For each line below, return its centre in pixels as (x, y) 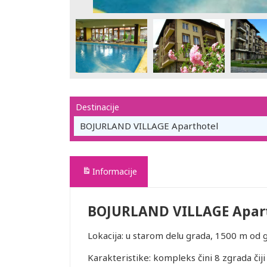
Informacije (115, 171)
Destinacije (97, 107)
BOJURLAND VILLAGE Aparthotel (149, 126)
